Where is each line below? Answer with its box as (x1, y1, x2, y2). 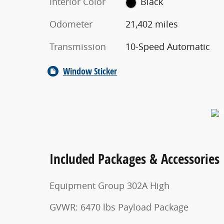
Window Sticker (63, 65, 117, 78)
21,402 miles (125, 18, 178, 30)
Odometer (49, 18, 92, 30)
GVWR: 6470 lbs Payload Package (49, 201, 188, 213)
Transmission (49, 40, 106, 53)
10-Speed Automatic (125, 40, 210, 53)
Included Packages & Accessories (49, 149, 219, 168)
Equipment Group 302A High (49, 179, 169, 192)
